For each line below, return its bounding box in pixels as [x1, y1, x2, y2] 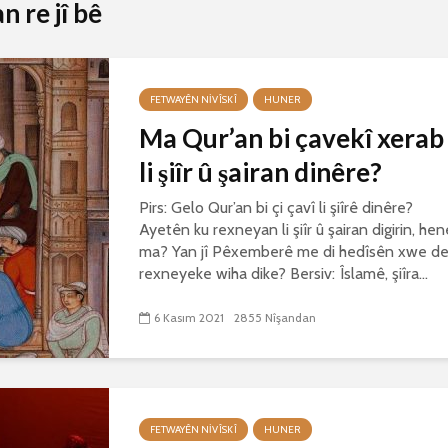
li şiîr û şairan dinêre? [139, 156, 382, 188]
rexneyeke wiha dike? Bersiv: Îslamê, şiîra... [139, 264, 428, 283]
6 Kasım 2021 [154, 310, 224, 326]
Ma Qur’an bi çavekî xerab [139, 122, 444, 154]
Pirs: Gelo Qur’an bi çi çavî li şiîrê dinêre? [139, 198, 413, 217]
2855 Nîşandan [234, 310, 316, 326]
